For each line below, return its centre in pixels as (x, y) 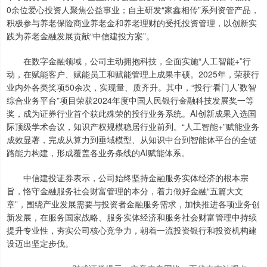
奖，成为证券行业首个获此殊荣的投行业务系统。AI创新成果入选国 (131, 114)
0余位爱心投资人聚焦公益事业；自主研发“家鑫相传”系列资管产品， (133, 10)
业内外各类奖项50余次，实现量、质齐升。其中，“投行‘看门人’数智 (131, 87)
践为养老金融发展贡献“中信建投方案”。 (80, 36)
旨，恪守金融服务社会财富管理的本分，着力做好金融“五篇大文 (125, 191)
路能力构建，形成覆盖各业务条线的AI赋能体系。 (98, 153)
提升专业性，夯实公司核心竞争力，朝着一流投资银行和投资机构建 (132, 230)
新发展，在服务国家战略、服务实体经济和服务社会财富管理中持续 (132, 217)
